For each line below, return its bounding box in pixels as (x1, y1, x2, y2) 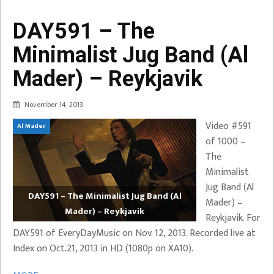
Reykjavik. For (206, 209, 261, 226)
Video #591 (206, 117, 251, 135)
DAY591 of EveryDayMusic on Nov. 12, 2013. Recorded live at (13, 224, 256, 242)
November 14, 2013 (24, 98, 83, 111)
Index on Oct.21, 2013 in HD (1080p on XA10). (13, 240, 193, 257)
